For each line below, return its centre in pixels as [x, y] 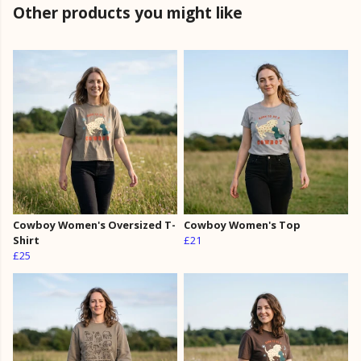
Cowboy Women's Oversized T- [94, 225]
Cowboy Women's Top [242, 225]
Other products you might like [128, 13]
